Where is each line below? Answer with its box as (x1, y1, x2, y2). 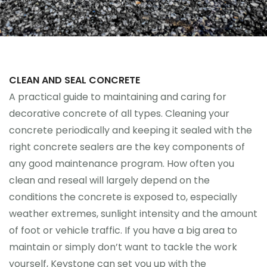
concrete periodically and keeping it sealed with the (9, 123, 252, 137)
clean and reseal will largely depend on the (9, 173, 210, 187)
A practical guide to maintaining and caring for (9, 90, 226, 104)
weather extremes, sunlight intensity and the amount (9, 207, 257, 221)
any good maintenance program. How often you (9, 157, 234, 170)
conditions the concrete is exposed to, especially (9, 190, 237, 204)
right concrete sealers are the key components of (9, 140, 245, 154)
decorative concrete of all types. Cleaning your (9, 107, 229, 120)
